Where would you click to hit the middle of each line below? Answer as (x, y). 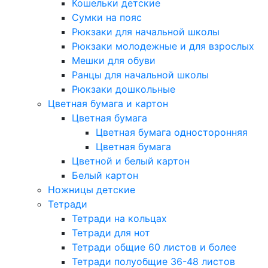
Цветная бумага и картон (108, 103)
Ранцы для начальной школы (140, 75)
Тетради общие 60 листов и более (154, 247)
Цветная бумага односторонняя (172, 132)
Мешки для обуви (114, 60)
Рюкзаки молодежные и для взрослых (163, 46)
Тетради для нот (111, 233)
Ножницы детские (92, 190)
